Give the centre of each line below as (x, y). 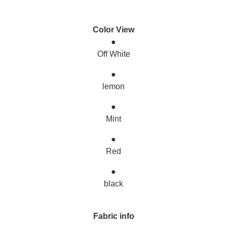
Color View (113, 30)
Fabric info (113, 216)
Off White (113, 54)
